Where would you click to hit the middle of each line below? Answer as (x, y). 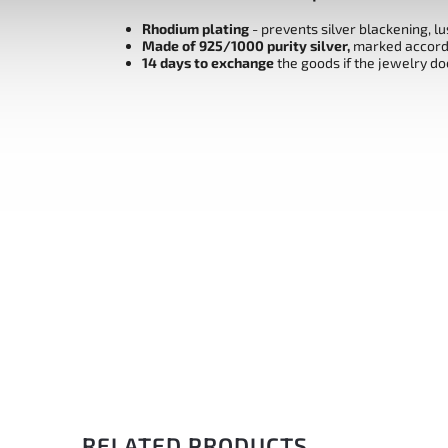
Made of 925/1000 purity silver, (246, 46)
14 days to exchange (208, 63)
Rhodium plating (195, 29)
